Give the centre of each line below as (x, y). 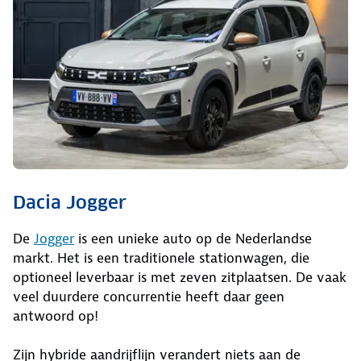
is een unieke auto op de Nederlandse (193, 238)
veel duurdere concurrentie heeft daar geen (149, 296)
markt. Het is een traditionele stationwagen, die (161, 257)
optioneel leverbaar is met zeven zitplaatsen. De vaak (180, 277)
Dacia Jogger (70, 202)
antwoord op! (56, 315)
